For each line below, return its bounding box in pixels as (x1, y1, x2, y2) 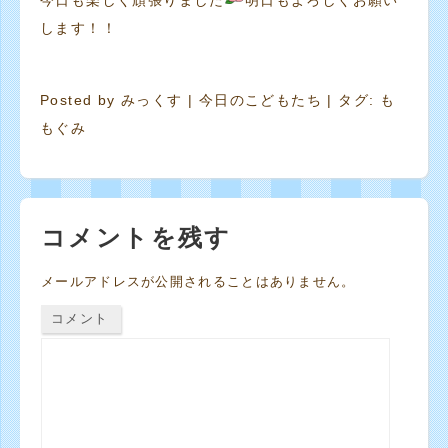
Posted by (40, 92, 122, 108)
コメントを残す (41, 224, 232, 251)
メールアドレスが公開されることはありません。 (41, 274, 356, 289)
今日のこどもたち (198, 92, 323, 108)
